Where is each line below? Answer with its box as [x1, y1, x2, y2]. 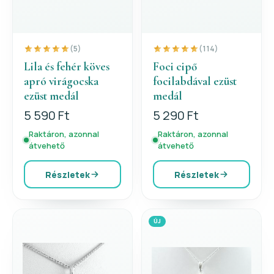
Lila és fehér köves [24, 59, 109, 73]
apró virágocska [24, 74, 98, 88]
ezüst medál [24, 89, 79, 103]
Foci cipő [153, 59, 197, 73]
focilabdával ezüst [153, 74, 237, 88]
